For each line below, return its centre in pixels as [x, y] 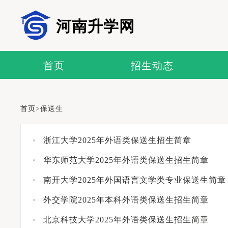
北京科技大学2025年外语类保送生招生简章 [126, 220]
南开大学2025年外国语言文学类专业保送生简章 [135, 180]
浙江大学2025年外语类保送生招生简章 [117, 140]
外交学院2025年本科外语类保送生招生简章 [126, 200]
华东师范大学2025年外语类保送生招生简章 [126, 160]
